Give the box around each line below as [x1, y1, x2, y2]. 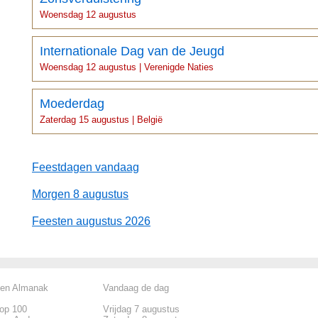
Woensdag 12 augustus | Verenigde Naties [40, 61, 214, 72]
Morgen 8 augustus [32, 187, 128, 200]
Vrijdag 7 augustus [103, 303, 180, 314]
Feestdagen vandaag [32, 160, 139, 173]
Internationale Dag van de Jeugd [40, 43, 224, 58]
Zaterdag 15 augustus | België [40, 114, 163, 125]
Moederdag [40, 96, 104, 111]
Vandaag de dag [103, 282, 169, 293]
